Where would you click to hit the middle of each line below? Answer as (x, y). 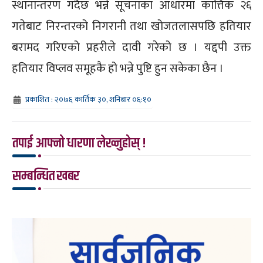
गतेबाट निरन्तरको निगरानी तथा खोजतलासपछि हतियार (131, 26)
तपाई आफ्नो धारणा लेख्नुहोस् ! (79, 143)
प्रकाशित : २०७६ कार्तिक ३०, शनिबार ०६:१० (88, 99)
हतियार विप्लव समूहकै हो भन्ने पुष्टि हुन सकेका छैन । (118, 68)
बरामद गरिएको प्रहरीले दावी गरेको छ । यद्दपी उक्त (131, 47)
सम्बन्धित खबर (46, 176)
